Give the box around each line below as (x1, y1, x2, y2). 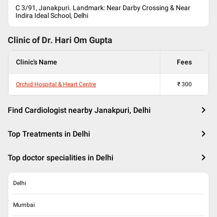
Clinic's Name (16, 58, 57, 66)
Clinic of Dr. (8, 35, 55, 45)
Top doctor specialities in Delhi (8, 153, 113, 162)
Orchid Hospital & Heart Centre (16, 81, 96, 88)
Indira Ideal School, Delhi (15, 12, 88, 19)
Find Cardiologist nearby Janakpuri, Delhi (8, 106, 151, 115)
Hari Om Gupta (55, 35, 112, 45)
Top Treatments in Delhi (8, 129, 90, 139)
